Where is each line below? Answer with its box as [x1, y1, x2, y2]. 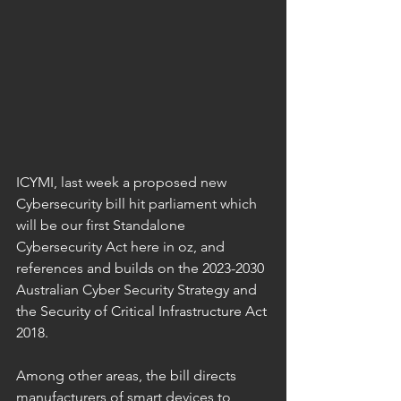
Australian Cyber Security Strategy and [16, 280, 260, 298]
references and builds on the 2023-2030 [16, 259, 268, 277]
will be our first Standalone [16, 216, 189, 234]
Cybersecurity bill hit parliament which [16, 194, 260, 212]
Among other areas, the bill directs [16, 366, 240, 384]
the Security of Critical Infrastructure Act [16, 302, 270, 320]
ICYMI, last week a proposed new [16, 173, 230, 191]
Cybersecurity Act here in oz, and [16, 237, 228, 255]
